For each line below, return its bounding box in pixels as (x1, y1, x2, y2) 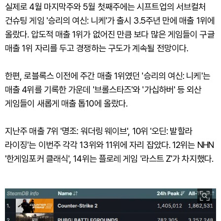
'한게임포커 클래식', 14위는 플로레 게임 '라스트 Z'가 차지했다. (5, 153, 213, 164)
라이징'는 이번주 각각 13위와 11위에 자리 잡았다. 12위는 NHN (5, 140, 214, 150)
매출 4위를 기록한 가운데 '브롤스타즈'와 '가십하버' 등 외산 (5, 84, 202, 95)
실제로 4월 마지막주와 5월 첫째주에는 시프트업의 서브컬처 (5, 1, 206, 12)
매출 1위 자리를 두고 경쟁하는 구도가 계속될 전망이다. (5, 43, 188, 54)
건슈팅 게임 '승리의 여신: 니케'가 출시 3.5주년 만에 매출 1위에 (5, 15, 215, 26)
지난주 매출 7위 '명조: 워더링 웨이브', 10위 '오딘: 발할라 (5, 126, 192, 137)
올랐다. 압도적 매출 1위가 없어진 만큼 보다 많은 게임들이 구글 (5, 29, 215, 40)
